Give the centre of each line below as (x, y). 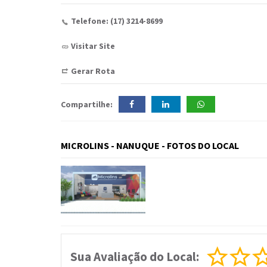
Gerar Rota (93, 71)
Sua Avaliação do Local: (135, 256)
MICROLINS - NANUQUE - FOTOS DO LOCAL (150, 145)
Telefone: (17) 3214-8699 (117, 21)
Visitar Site (93, 46)
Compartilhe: (87, 104)
